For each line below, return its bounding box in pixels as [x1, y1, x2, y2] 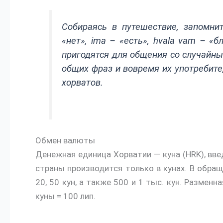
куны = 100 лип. [35, 191, 96, 201]
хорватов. [62, 77, 104, 89]
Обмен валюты [35, 135, 95, 145]
